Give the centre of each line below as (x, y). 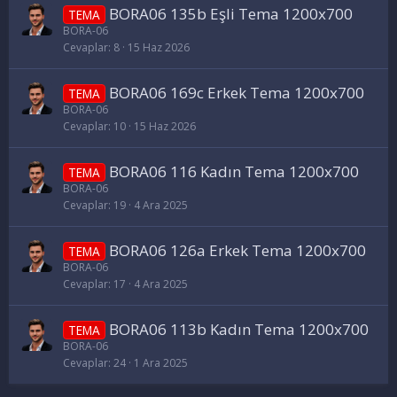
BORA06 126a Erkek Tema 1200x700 (237, 250)
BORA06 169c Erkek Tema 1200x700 (236, 92)
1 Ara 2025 (161, 362)
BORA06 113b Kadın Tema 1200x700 (238, 329)
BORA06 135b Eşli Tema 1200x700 (230, 13)
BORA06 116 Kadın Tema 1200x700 (234, 171)
